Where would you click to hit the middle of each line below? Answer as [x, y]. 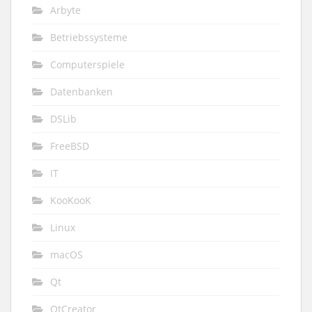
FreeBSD [70, 146]
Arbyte [65, 10]
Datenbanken [81, 91]
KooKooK [71, 200]
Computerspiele [87, 64]
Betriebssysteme [89, 37]
